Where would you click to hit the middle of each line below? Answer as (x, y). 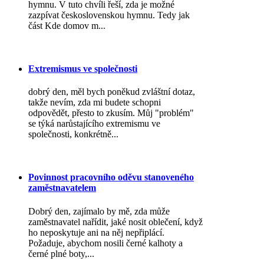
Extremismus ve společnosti (83, 68)
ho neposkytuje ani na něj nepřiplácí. (96, 232)
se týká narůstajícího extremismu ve (94, 124)
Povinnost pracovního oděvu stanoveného (111, 177)
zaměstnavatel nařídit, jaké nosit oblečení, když (115, 222)
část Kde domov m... (67, 25)
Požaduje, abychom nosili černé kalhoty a (105, 243)
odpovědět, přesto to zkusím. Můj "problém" (111, 113)
